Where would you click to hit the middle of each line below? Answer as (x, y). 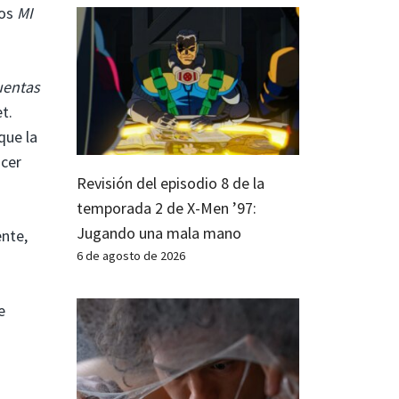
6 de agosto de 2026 (131, 256)
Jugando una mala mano (159, 233)
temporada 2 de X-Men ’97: (167, 208)
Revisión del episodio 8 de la (171, 183)
